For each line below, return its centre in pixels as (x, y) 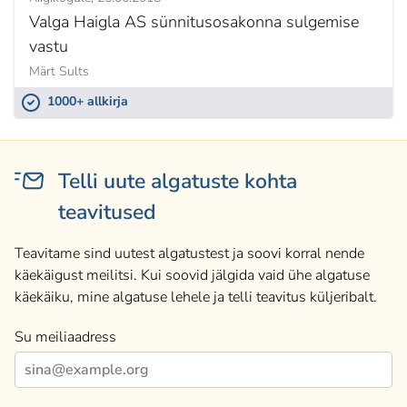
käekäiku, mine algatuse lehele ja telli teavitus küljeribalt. (196, 298)
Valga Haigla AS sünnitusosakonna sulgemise (194, 22)
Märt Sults (59, 72)
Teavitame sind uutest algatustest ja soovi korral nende (189, 254)
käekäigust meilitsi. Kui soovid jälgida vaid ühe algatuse (192, 276)
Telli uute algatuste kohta (178, 182)
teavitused (107, 213)
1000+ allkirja (88, 102)
